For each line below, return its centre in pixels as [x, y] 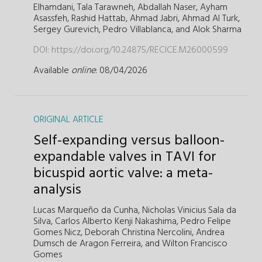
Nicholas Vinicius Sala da [189, 210]
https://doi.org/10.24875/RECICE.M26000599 [140, 50]
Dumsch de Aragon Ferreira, [88, 244]
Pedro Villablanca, [138, 30]
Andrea [210, 232]
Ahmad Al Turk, [211, 18]
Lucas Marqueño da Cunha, [87, 210]
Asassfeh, [51, 18]
